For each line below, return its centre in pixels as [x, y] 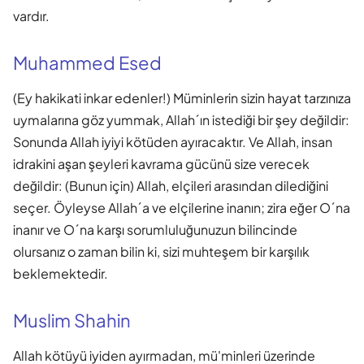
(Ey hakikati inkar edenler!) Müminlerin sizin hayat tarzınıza [182, 97]
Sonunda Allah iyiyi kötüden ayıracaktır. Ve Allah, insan [173, 141]
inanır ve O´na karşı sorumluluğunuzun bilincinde [155, 229]
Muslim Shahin [72, 320]
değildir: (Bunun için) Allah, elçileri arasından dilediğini [171, 185]
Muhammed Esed [87, 62]
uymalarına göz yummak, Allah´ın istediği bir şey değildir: [181, 119]
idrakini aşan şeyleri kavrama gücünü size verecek [161, 163]
